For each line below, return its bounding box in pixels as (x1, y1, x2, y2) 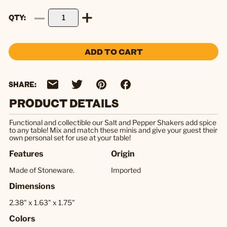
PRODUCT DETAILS (9, 95, 119, 110)
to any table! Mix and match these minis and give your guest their (9, 125, 217, 134)
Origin (111, 148, 135, 159)
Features (9, 148, 43, 159)
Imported (111, 165, 141, 174)
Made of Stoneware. (9, 165, 74, 174)
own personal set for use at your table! (9, 133, 131, 142)
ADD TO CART (84, 46, 143, 57)
